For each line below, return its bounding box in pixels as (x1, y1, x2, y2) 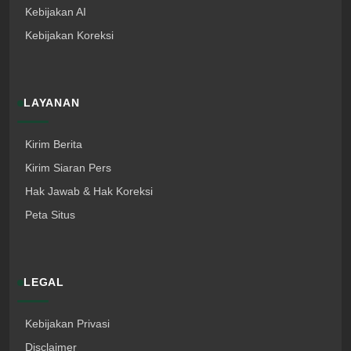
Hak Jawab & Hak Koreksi (25, 185, 153, 198)
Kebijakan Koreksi (25, 29, 114, 42)
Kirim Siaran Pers (25, 161, 111, 175)
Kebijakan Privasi (25, 317, 110, 331)
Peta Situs (25, 208, 75, 222)
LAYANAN (24, 96, 80, 110)
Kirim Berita (25, 138, 82, 151)
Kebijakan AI (25, 5, 86, 19)
